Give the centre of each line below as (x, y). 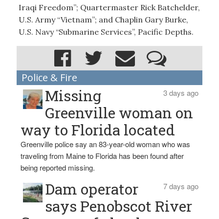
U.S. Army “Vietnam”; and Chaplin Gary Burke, (103, 19)
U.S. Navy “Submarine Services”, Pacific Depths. (106, 32)
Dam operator (92, 189)
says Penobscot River (119, 206)
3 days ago (181, 93)
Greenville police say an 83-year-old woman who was (106, 144)
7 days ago (181, 186)
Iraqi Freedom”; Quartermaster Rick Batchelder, (109, 7)
